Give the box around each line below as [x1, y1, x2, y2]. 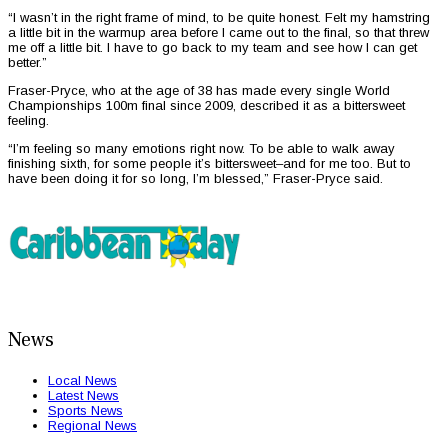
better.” [8, 55, 47, 71]
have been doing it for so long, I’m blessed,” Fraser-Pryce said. [8, 171, 383, 187]
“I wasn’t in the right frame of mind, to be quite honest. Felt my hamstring [8, 10, 430, 26]
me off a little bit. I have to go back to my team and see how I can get [8, 40, 417, 56]
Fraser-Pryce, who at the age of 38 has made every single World [8, 83, 390, 99]
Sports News [48, 403, 123, 419]
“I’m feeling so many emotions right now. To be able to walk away [8, 141, 395, 157]
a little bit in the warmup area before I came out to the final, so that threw [8, 25, 429, 41]
